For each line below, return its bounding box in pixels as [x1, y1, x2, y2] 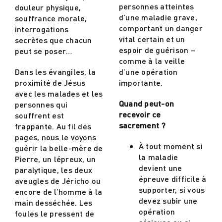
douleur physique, [14, 1, 81, 12]
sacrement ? [119, 119, 166, 130]
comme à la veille [119, 55, 185, 66]
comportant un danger [119, 22, 203, 33]
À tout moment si [139, 140, 203, 151]
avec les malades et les [14, 88, 103, 99]
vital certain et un [119, 33, 185, 44]
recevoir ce [119, 109, 161, 119]
